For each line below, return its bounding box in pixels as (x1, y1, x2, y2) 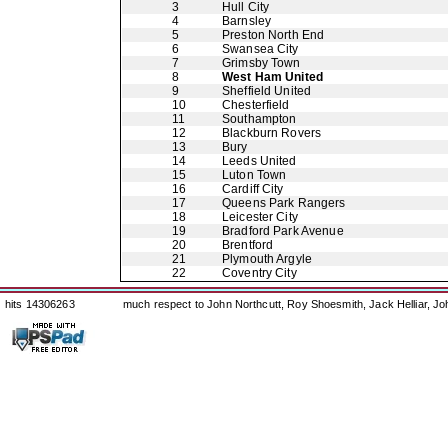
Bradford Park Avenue (222, 224, 344, 238)
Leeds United (222, 154, 297, 168)
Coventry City (222, 266, 297, 280)
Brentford (222, 238, 274, 252)
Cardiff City (222, 182, 284, 196)
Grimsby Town (222, 56, 301, 70)
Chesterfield (222, 98, 290, 112)
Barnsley (222, 14, 272, 28)
